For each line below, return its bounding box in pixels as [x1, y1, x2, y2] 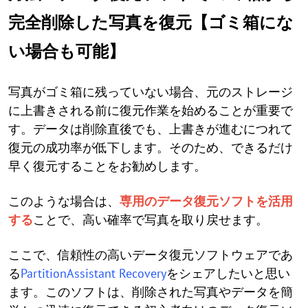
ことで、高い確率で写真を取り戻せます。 [33, 211, 268, 228]
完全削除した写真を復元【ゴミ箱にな [8, 11, 294, 33]
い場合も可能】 [8, 40, 125, 62]
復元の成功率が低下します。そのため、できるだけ [8, 139, 293, 155]
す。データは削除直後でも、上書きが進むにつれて [8, 120, 293, 137]
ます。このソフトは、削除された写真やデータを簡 [8, 283, 293, 300]
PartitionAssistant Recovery [21, 265, 166, 281]
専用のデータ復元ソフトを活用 [120, 192, 293, 209]
